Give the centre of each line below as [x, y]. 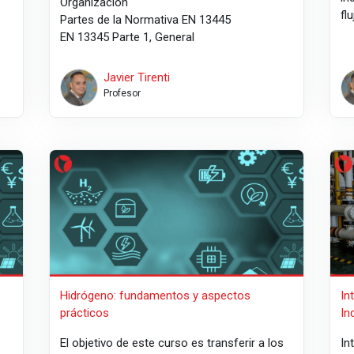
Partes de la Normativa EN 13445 [146, 20]
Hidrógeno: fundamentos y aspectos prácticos [177, 164]
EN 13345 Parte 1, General [128, 38]
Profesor [122, 94]
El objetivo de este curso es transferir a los [172, 343]
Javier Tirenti [136, 78]
